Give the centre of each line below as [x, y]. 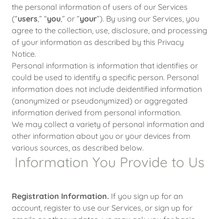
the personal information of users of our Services [100, 7]
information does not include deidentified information [107, 89]
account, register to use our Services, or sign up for [102, 208]
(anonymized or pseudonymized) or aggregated [100, 101]
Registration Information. [60, 196]
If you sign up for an [146, 196]
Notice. [24, 54]
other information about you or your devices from [101, 136]
